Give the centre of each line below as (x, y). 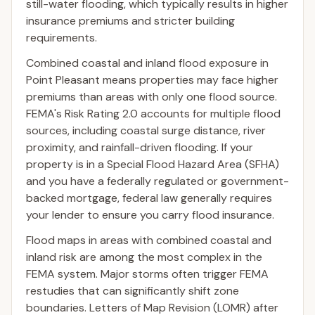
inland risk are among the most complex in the (144, 257)
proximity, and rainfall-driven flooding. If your (140, 147)
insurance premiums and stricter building (130, 21)
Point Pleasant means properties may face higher (152, 80)
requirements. (62, 38)
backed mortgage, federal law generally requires (149, 198)
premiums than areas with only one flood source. (152, 97)
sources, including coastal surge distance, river (146, 130)
